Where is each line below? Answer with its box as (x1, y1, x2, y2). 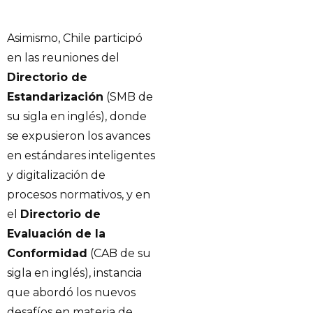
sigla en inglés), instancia (7, 265, 142, 279)
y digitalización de (7, 168, 105, 182)
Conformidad (7, 246, 87, 260)
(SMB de (103, 89, 153, 103)
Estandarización (7, 89, 103, 103)
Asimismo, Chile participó (7, 31, 143, 45)
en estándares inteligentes (7, 148, 155, 162)
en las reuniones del (7, 50, 119, 64)
